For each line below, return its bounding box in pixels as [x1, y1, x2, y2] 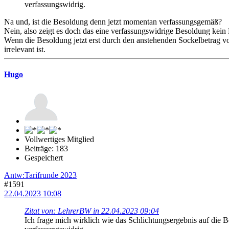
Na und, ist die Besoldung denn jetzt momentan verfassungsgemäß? [4, 17, 222, 27]
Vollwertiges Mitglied [25, 134, 94, 144]
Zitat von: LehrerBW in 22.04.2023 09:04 [25, 206, 159, 215]
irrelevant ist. [4, 45, 45, 54]
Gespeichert [25, 153, 63, 162]
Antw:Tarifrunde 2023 [4, 170, 77, 179]
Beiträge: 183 [25, 144, 68, 153]
